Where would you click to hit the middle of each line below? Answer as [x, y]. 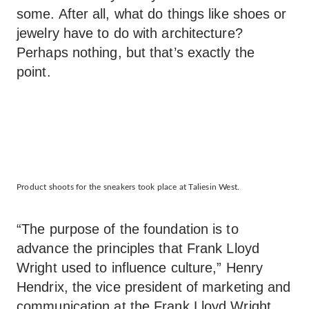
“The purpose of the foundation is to [128, 229]
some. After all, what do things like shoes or [152, 14]
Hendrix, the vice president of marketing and [154, 287]
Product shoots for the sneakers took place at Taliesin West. [128, 187]
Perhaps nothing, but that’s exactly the [136, 52]
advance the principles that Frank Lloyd [138, 248]
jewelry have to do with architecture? [130, 33]
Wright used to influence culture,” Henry [140, 268]
